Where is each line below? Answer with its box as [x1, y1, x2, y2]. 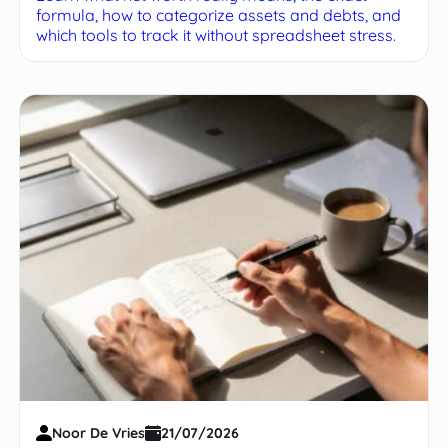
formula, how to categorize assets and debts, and [36, 5, 402, 26]
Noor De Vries [52, 424, 146, 443]
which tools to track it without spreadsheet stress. [36, 25, 397, 46]
